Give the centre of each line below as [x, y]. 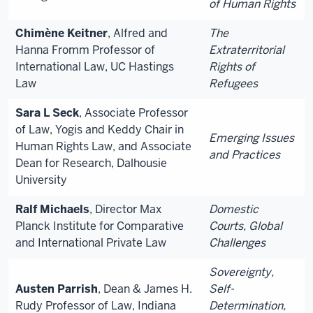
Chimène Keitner [61, 33]
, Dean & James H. [145, 289]
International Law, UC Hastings [95, 66]
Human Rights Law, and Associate [103, 146]
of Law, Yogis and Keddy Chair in [100, 129]
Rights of [232, 66]
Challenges [237, 242]
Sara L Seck [47, 112]
